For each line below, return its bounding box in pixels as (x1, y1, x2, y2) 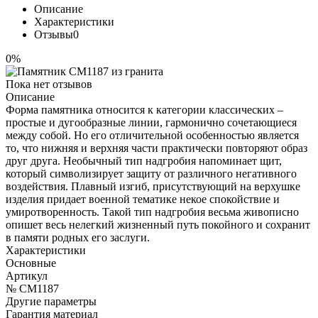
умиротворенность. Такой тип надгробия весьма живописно (6, 205, 299, 218)
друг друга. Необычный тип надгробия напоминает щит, (6, 154, 282, 167)
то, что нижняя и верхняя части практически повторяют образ (6, 141, 307, 154)
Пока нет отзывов (6, 77, 92, 90)
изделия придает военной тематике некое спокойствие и (6, 192, 280, 205)
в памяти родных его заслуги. (6, 231, 150, 243)
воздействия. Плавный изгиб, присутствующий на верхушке (6, 180, 300, 192)
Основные (6, 256, 56, 269)
